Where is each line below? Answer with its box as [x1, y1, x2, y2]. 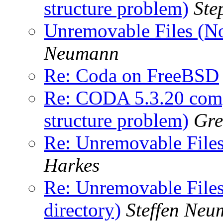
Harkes [44, 154, 100, 176]
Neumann [44, 42, 119, 64]
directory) [44, 199, 121, 221]
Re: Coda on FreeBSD [44, 64, 219, 86]
